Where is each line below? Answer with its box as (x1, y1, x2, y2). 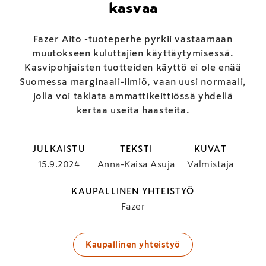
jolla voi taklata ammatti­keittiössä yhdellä (33, 90, 233, 100)
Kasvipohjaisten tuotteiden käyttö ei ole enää (24, 62, 242, 72)
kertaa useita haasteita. (76, 104, 190, 115)
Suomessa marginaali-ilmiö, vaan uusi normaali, (20, 76, 246, 86)
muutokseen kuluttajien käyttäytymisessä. (32, 47, 234, 58)
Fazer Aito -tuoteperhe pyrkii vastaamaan (33, 33, 233, 43)
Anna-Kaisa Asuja (97, 159, 175, 169)
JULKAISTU (32, 144, 85, 153)
